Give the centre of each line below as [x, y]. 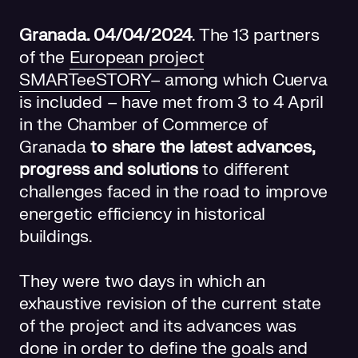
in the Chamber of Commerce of [144, 125]
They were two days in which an [142, 281]
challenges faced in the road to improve [174, 192]
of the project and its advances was [158, 326]
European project [137, 58]
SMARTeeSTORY [85, 80]
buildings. [56, 237]
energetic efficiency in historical [143, 214]
